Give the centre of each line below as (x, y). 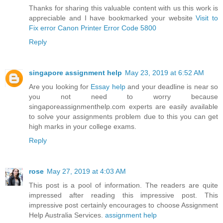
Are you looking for (60, 87)
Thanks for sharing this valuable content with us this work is (123, 8)
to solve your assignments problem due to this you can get (123, 117)
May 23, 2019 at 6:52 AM (165, 73)
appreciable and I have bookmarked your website (112, 18)
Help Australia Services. (67, 215)
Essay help (108, 87)
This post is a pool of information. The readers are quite (123, 185)
